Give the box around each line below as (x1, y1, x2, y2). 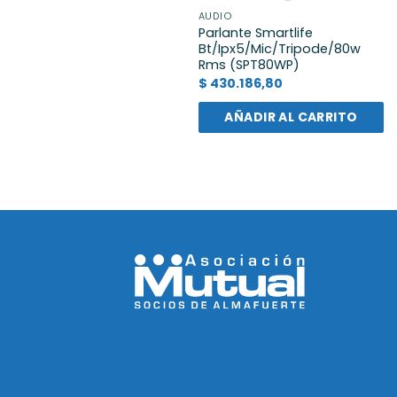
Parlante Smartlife (198, 24, 313, 43)
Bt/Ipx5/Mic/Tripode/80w (198, 40, 361, 58)
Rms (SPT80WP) (198, 56, 300, 74)
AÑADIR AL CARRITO (224, 107, 358, 126)
